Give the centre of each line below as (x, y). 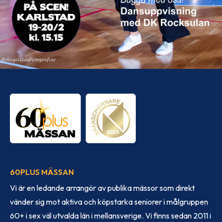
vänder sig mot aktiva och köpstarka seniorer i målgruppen (109, 201)
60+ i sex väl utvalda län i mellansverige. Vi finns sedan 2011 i (111, 215)
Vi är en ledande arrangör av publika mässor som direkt (102, 188)
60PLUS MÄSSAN (42, 172)
